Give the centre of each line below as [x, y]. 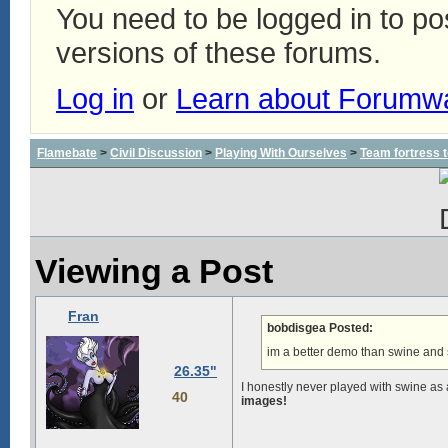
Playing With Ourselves [281, 153]
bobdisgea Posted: [320, 328]
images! [264, 401]
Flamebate [67, 153]
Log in [95, 98]
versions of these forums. [218, 52]
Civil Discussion [156, 153]
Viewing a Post [154, 271]
